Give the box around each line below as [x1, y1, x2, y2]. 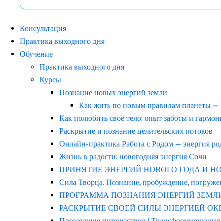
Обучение [20, 49, 53, 59]
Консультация [20, 24, 66, 33]
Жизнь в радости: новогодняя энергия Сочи [59, 152, 207, 161]
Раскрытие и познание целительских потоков [59, 126, 213, 136]
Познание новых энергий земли [59, 88, 167, 97]
